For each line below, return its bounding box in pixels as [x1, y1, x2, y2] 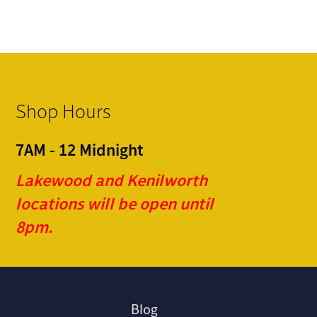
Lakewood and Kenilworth [16, 169, 207, 191]
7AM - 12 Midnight [16, 139, 144, 161]
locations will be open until [16, 192, 214, 214]
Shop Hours [16, 98, 110, 124]
